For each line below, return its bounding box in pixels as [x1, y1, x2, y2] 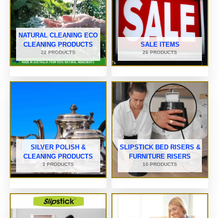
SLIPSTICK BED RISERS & [119, 144, 200, 151]
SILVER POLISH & [31, 144, 86, 151]
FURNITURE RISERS [129, 153, 191, 160]
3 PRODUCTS [42, 162, 74, 167]
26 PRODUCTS [143, 50, 177, 55]
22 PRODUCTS [41, 50, 75, 55]
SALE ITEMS [140, 41, 180, 49]
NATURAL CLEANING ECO [18, 32, 98, 39]
